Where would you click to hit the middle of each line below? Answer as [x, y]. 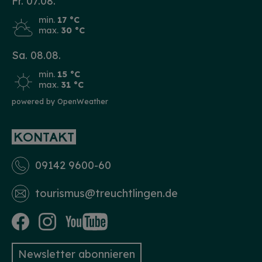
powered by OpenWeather [60, 101]
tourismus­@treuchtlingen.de [106, 194]
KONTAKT [44, 138]
